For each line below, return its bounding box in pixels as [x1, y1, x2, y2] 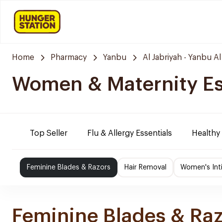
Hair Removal [124, 164, 166, 171]
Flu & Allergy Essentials [87, 129, 172, 137]
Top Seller [30, 129, 67, 137]
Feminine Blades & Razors [27, 164, 111, 171]
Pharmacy [51, 54, 87, 61]
